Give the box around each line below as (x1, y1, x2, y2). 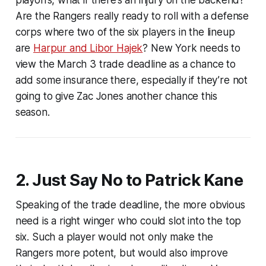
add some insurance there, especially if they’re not (15, 74, 248, 86)
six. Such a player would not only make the (15, 230, 213, 243)
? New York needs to (142, 42, 241, 54)
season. (15, 106, 50, 118)
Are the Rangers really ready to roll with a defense (15, 9, 249, 22)
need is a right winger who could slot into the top (15, 214, 242, 227)
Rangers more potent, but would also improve (15, 246, 228, 259)
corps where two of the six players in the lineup (15, 26, 235, 38)
